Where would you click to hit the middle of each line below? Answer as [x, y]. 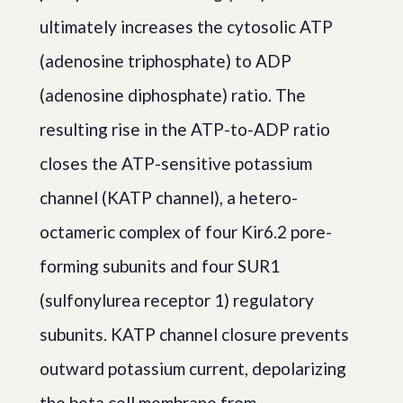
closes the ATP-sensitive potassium [176, 164]
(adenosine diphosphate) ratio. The [173, 95]
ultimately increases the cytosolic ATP [186, 27]
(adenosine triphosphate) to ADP [166, 61]
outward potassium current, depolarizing [193, 369]
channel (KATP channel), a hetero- [169, 198]
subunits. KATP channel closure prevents [194, 335]
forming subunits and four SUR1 [160, 266]
